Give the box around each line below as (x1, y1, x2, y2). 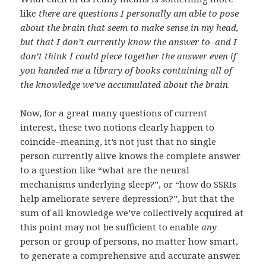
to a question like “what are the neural (20, 164, 190, 176)
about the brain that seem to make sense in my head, (20, 21, 239, 34)
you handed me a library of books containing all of (20, 64, 233, 77)
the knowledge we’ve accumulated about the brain (20, 78, 229, 91)
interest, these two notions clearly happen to (20, 121, 215, 134)
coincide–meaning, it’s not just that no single (20, 135, 217, 148)
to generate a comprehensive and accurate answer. (20, 249, 241, 262)
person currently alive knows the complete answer (20, 150, 241, 162)
